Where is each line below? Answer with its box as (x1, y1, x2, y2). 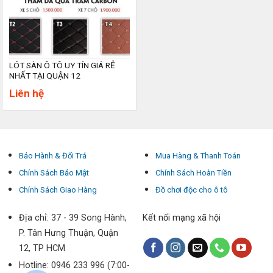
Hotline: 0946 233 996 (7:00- (18, 260, 130, 271)
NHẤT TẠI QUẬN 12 (9, 70, 80, 80)
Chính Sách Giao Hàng (18, 185, 97, 195)
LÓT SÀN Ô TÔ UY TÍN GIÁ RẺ (9, 60, 115, 70)
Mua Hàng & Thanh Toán (155, 151, 241, 161)
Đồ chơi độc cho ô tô (155, 185, 228, 195)
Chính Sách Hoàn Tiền (155, 168, 232, 178)
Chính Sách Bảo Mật (18, 168, 89, 178)
